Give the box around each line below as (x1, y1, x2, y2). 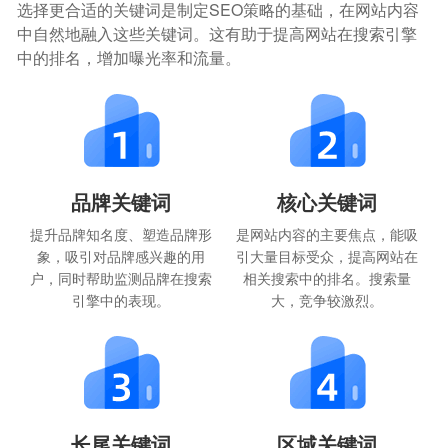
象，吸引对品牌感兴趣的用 (36, 246, 205, 267)
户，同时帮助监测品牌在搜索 (29, 268, 212, 289)
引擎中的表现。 (71, 290, 170, 311)
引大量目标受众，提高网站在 (236, 246, 419, 267)
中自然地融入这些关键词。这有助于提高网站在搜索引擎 (17, 22, 418, 46)
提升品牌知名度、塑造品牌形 (29, 224, 212, 245)
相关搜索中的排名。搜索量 (243, 268, 412, 289)
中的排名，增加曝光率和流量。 (17, 46, 242, 70)
